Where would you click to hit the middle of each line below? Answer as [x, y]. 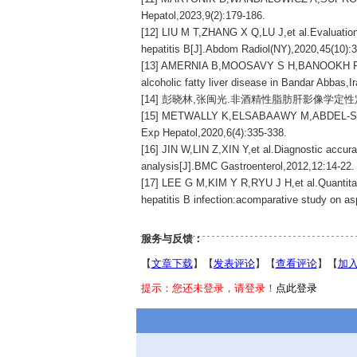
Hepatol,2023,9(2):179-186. [203, 16]
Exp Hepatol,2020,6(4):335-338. [214, 133]
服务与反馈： [172, 239]
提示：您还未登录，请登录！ [208, 288]
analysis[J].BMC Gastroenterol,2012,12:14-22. [247, 166]
